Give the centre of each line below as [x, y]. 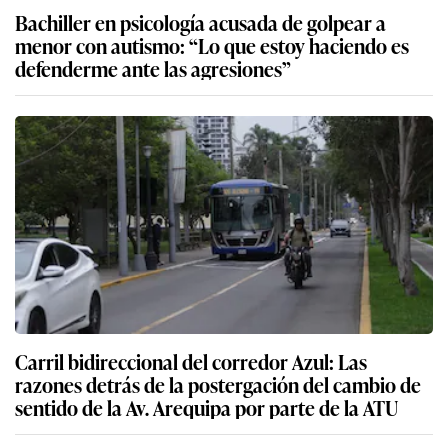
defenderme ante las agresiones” [153, 67]
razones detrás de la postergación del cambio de [218, 383]
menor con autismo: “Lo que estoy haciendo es [212, 44]
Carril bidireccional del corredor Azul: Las [191, 360]
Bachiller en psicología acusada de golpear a [200, 21]
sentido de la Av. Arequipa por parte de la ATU [206, 406]
